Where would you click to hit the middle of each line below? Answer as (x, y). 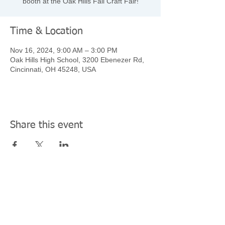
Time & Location (46, 31)
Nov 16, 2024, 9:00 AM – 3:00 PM (64, 50)
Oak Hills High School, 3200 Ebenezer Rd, (77, 60)
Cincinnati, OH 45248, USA (53, 69)
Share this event (46, 125)
